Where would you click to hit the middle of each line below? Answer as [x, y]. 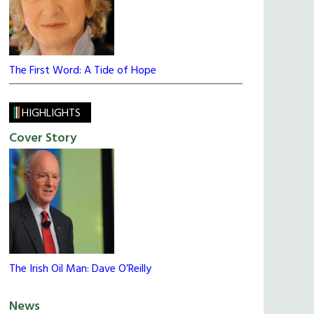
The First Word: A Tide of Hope [82, 71]
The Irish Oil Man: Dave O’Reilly [80, 269]
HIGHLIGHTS [52, 114]
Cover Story [42, 139]
